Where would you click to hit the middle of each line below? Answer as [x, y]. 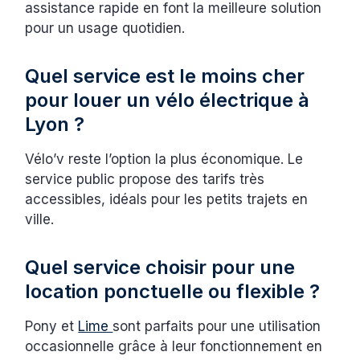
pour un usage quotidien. [105, 29]
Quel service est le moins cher [165, 76]
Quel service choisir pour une [160, 268]
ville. [40, 220]
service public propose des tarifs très [145, 180]
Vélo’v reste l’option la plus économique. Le [164, 160]
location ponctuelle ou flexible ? [173, 292]
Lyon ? [55, 125]
